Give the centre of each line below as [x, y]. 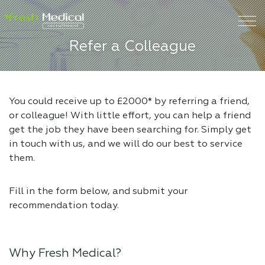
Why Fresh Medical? [65, 253]
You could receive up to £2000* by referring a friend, [129, 102]
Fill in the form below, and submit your [98, 192]
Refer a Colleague [132, 47]
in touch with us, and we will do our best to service [126, 144]
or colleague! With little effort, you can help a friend [130, 116]
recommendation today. [64, 206]
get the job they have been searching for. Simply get [130, 130]
